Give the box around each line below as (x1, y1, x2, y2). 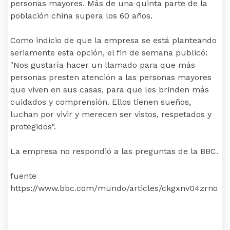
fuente (10, 171, 36, 181)
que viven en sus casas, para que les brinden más (10, 85, 209, 95)
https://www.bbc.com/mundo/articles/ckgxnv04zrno (10, 183, 218, 194)
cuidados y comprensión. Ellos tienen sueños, (10, 97, 191, 107)
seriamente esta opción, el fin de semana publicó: (10, 48, 207, 58)
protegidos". (10, 122, 56, 132)
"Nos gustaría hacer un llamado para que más (10, 60, 195, 70)
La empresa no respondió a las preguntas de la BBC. (10, 146, 218, 157)
